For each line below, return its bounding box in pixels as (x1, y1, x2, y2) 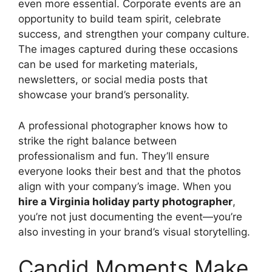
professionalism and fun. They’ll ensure (18, 149, 209, 162)
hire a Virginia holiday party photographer (18, 195, 233, 208)
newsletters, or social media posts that (18, 73, 208, 86)
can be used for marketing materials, (18, 58, 198, 71)
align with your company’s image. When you (18, 180, 231, 192)
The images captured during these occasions (18, 43, 238, 56)
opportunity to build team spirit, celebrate (18, 13, 221, 25)
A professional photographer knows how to (18, 119, 228, 132)
